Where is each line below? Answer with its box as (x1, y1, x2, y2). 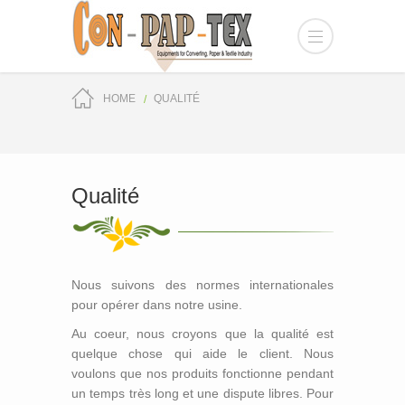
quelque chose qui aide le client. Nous (71, 346, 334, 361)
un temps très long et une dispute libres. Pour (71, 386, 334, 400)
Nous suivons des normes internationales (71, 278, 334, 292)
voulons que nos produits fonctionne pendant (71, 366, 334, 381)
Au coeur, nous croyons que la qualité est (71, 326, 334, 341)
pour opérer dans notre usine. (71, 297, 242, 312)
